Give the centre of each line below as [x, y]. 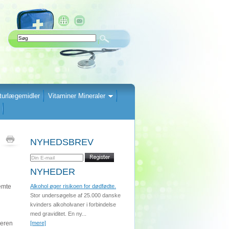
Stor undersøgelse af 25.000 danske [75, 195]
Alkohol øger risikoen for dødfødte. [73, 186]
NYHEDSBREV [62, 142]
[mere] [38, 223]
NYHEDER [53, 172]
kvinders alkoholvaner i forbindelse [73, 204]
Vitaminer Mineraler [77, 96]
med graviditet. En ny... [58, 214]
